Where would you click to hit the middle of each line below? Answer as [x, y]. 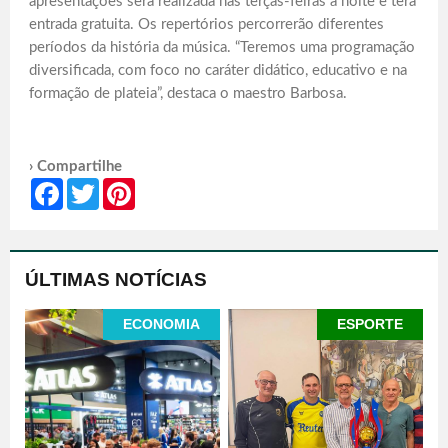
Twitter [120, 185]
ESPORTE [369, 323]
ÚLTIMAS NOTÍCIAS [116, 279]
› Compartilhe [75, 166]
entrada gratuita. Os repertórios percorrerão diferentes [206, 24]
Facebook [92, 185]
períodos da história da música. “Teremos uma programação [222, 47]
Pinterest [162, 185]
